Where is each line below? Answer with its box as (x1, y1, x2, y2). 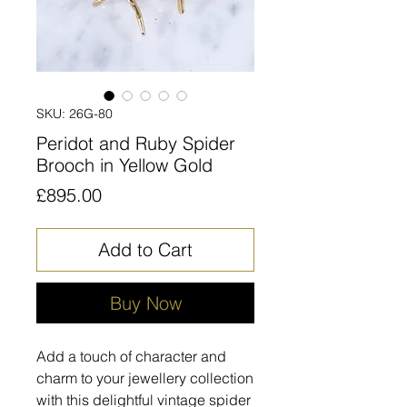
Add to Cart (98, 237, 193, 261)
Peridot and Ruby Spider (36, 131, 235, 154)
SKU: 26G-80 (36, 104, 113, 122)
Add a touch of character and (36, 346, 226, 365)
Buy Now (109, 291, 182, 314)
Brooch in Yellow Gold (36, 153, 213, 176)
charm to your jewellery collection (36, 368, 253, 387)
